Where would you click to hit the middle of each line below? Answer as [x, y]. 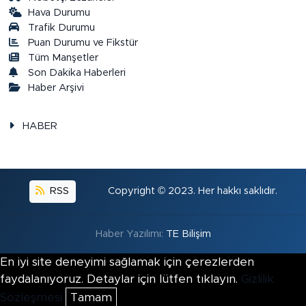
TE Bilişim [188, 234]
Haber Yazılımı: [130, 234]
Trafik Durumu [62, 28]
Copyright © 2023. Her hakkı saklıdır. [192, 191]
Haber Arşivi [56, 88]
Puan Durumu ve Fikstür [83, 43]
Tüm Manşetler [64, 58]
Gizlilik [258, 279]
